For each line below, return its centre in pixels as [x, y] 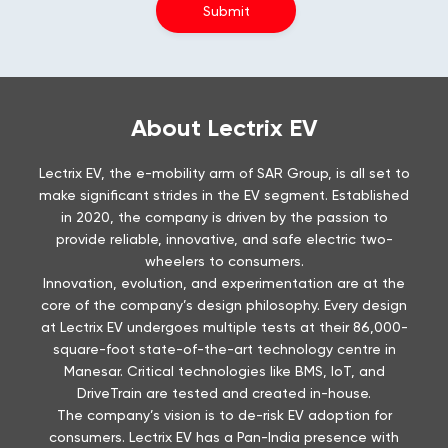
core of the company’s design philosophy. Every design [224, 305]
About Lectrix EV [224, 128]
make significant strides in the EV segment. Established [224, 195]
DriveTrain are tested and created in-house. [224, 393]
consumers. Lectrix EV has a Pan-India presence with [224, 437]
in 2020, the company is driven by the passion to [224, 217]
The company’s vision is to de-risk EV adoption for [224, 415]
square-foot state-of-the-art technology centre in [224, 349]
